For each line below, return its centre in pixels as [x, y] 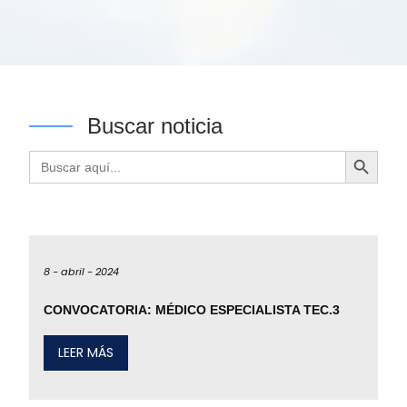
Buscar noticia [155, 126]
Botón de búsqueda [370, 149]
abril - [77, 272]
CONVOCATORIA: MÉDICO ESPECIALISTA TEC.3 [192, 310]
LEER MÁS [86, 353]
